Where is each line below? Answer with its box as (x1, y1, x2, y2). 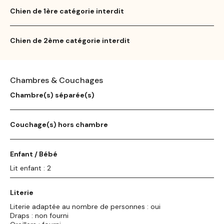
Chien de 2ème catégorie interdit (10, 35, 130, 45)
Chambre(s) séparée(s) (10, 90, 94, 99)
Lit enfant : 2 (10, 163, 51, 172)
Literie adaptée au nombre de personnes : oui (10, 201, 160, 211)
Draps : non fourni (10, 210, 68, 220)
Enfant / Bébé (10, 149, 57, 158)
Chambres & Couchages (10, 74, 103, 85)
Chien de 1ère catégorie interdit (10, 6, 124, 15)
